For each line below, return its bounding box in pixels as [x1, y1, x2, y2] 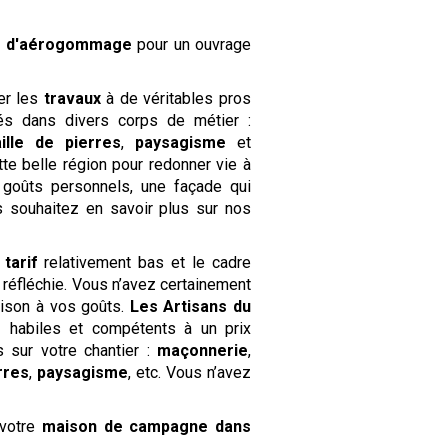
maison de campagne [41, 416, 209, 436]
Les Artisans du [129, 296, 251, 316]
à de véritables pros [100, 88, 252, 108]
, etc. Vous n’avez [128, 362, 251, 382]
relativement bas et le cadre [37, 252, 251, 272]
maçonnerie [157, 340, 248, 360]
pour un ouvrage [131, 34, 252, 54]
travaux [43, 88, 101, 108]
